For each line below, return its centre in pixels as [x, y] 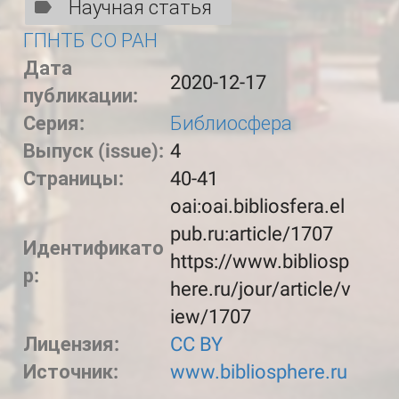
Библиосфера [231, 123]
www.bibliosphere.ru [258, 372]
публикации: [83, 96]
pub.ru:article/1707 [251, 234]
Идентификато [94, 248]
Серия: [56, 123]
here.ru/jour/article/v [260, 289]
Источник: [73, 372]
